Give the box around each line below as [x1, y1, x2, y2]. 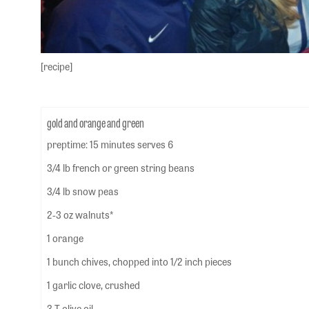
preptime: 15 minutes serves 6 [47, 137, 173, 151]
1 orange [47, 231, 83, 245]
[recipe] [41, 59, 72, 73]
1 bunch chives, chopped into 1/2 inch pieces [47, 255, 232, 268]
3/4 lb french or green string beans [47, 161, 195, 175]
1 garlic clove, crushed [47, 278, 140, 292]
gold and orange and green [47, 113, 144, 131]
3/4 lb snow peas [47, 184, 119, 198]
